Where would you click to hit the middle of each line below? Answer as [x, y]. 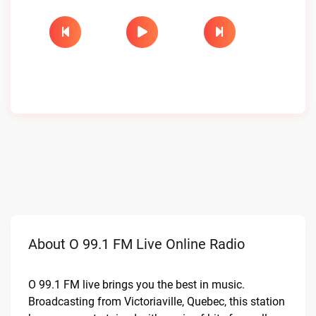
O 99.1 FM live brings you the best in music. [136, 285]
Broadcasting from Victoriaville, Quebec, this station [157, 302]
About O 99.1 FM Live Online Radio [136, 244]
